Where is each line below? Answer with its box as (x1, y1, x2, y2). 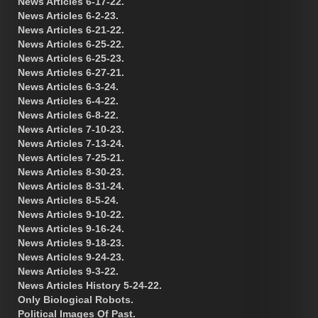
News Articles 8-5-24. (18, 194, 119, 206)
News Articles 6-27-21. (18, 66, 124, 78)
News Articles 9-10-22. (18, 208, 124, 220)
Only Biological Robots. (18, 293, 133, 305)
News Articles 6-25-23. (18, 52, 124, 64)
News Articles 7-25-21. (18, 151, 124, 163)
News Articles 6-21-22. (18, 23, 124, 35)
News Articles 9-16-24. (18, 222, 124, 234)
